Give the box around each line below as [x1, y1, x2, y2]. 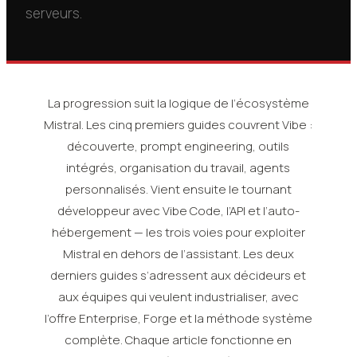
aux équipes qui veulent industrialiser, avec [57, 288, 299, 305]
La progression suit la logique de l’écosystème [47, 95, 309, 112]
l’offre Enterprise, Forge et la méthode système [44, 310, 312, 327]
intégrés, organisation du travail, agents [66, 159, 291, 176]
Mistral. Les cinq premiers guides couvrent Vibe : [43, 116, 313, 133]
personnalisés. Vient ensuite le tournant [65, 181, 292, 198]
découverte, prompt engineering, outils [67, 138, 290, 155]
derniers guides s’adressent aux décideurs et [50, 267, 307, 284]
